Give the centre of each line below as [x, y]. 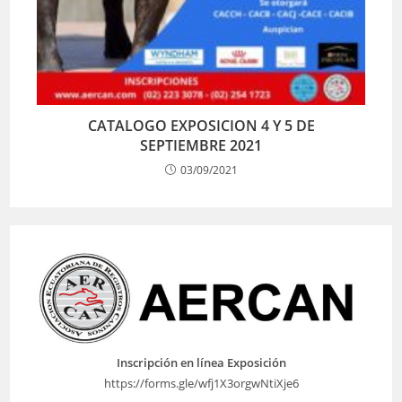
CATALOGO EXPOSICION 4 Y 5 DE [201, 125]
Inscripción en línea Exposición [201, 363]
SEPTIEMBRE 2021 [201, 145]
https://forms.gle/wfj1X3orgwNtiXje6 [201, 384]
